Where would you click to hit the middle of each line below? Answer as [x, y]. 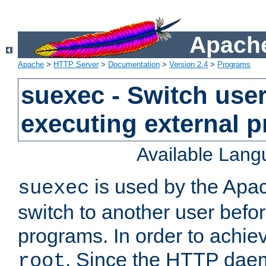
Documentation [134, 65]
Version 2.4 [189, 65]
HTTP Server [76, 65]
